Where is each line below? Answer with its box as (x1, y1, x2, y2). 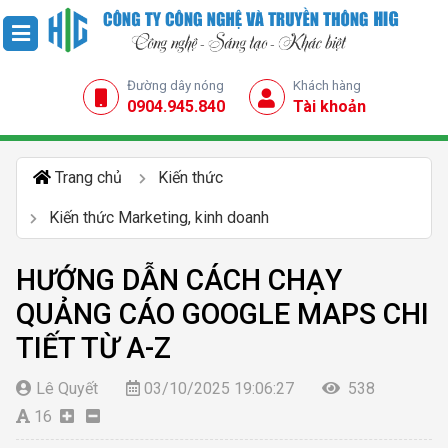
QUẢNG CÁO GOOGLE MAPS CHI (16, 296, 429, 331)
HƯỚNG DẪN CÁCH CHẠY (16, 262, 342, 297)
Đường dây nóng (126, 77, 224, 93)
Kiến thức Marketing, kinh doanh (49, 207, 269, 227)
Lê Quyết (36, 378, 98, 398)
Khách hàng (292, 77, 361, 93)
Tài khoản (292, 96, 366, 116)
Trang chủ (55, 167, 122, 187)
